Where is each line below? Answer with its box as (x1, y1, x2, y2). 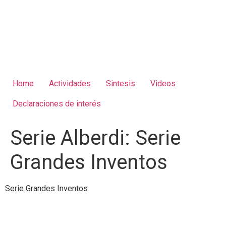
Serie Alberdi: (10, 126, 135, 150)
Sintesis (106, 78, 135, 88)
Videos (150, 78, 176, 88)
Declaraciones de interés (13, 98, 101, 108)
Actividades (49, 78, 91, 88)
